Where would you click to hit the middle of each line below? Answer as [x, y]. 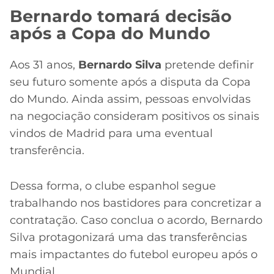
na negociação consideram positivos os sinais [135, 116]
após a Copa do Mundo [110, 34]
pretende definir [208, 65]
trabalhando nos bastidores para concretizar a [136, 203]
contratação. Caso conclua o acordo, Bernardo [136, 220]
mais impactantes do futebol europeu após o [134, 255]
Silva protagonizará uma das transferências [128, 238]
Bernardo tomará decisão [121, 17]
